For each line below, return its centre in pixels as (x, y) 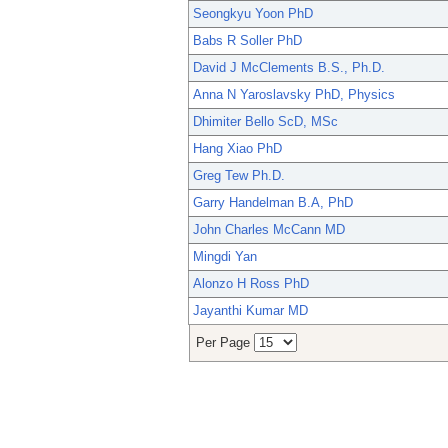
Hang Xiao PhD (237, 149)
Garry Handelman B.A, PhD (273, 203)
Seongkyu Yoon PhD (253, 14)
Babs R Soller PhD (247, 41)
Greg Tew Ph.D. (239, 176)
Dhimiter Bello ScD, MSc (265, 122)
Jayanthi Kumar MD (250, 311)
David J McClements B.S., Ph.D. (289, 68)
